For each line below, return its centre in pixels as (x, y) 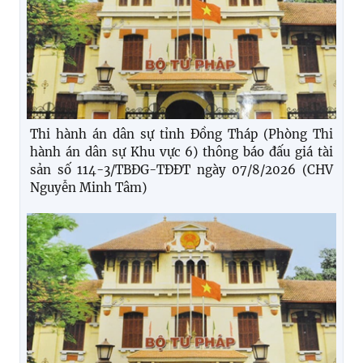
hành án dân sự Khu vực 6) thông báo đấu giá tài (181, 152)
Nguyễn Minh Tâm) (88, 188)
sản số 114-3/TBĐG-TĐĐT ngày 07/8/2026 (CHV (181, 170)
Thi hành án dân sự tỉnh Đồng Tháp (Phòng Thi (181, 135)
